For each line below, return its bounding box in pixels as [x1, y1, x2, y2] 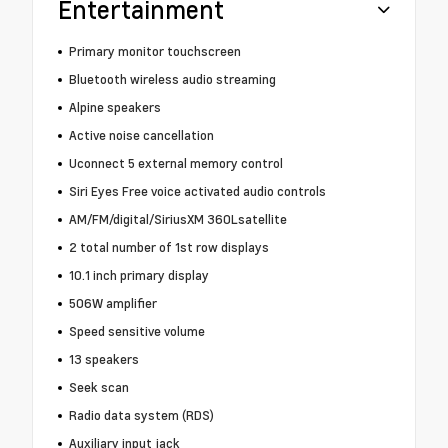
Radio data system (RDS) [68, 406, 214, 425]
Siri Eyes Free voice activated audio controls [68, 182, 326, 201]
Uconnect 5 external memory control [68, 154, 283, 173]
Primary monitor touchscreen [68, 42, 241, 61]
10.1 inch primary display [68, 266, 209, 285]
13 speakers [68, 350, 139, 369]
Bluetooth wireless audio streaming [68, 70, 276, 89]
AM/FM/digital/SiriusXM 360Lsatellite [68, 210, 287, 229]
